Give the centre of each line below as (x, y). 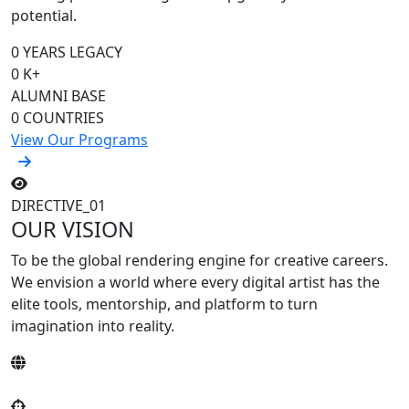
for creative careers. (317, 260)
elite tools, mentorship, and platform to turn (164, 304)
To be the (45, 260)
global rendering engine (162, 260)
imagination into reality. (93, 326)
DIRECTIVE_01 (58, 205)
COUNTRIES (63, 118)
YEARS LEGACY (73, 52)
